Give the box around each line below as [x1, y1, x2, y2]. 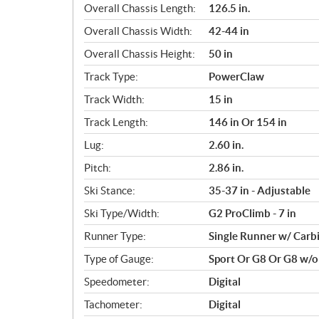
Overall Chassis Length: [84, 1, 196, 14]
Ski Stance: [84, 184, 135, 197]
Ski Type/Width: [84, 206, 159, 219]
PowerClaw [209, 70, 264, 83]
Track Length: [84, 115, 148, 128]
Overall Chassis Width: [84, 24, 192, 37]
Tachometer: [84, 298, 142, 310]
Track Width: [84, 93, 145, 105]
